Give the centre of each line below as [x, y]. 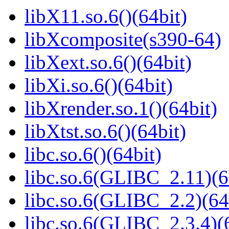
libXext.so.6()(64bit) [108, 62]
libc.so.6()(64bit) [93, 154]
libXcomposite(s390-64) [123, 39]
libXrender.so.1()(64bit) [121, 108]
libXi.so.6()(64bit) [99, 85]
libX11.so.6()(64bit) [106, 16]
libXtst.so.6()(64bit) [105, 131]
